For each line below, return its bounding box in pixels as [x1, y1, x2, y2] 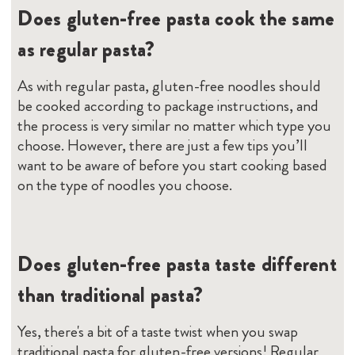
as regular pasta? [17, 34, 155, 64]
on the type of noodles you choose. [17, 173, 233, 197]
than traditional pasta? [17, 280, 204, 310]
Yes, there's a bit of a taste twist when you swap [17, 319, 299, 343]
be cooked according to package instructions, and [17, 94, 319, 117]
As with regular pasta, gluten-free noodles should [17, 74, 322, 97]
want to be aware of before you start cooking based [17, 153, 328, 177]
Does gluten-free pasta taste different [17, 249, 337, 279]
